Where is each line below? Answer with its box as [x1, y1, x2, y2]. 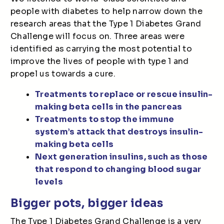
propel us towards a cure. [10, 68, 116, 79]
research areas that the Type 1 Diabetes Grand [10, 18, 201, 29]
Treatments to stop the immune [35, 114, 174, 124]
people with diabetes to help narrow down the [10, 6, 203, 16]
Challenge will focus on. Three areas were [10, 31, 185, 41]
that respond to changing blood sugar [35, 164, 201, 174]
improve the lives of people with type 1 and [10, 56, 189, 66]
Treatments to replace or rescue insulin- [35, 89, 213, 99]
